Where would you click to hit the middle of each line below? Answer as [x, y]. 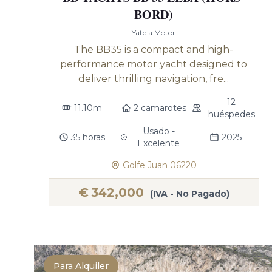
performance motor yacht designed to [154, 64]
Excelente [159, 143]
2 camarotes [160, 108]
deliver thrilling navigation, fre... [154, 79]
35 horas [88, 137]
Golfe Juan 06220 [160, 165]
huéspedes [231, 114]
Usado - [158, 131]
